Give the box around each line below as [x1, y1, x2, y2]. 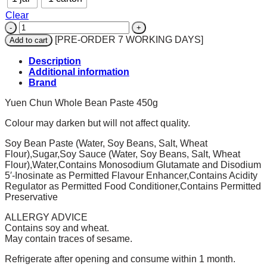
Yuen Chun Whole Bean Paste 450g [5, 97, 158, 108]
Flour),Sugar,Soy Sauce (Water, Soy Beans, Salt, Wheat [5, 148, 240, 159]
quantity [18, 85, 52, 95]
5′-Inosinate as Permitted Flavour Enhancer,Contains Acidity [5, 170, 257, 181]
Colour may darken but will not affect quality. [5, 117, 190, 128]
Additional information [29, 66, 129, 77]
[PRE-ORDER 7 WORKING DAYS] [55, 34, 203, 45]
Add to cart [10, 35, 48, 45]
